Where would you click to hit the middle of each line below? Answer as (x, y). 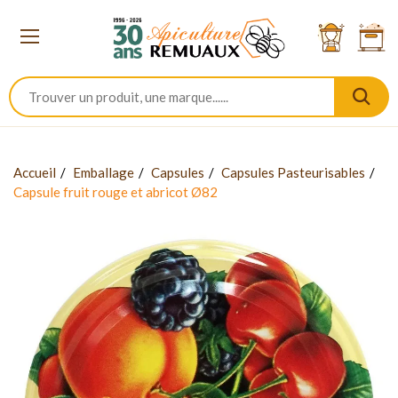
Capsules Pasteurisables (293, 172)
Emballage (103, 172)
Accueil (35, 172)
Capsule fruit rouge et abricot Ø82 (115, 191)
